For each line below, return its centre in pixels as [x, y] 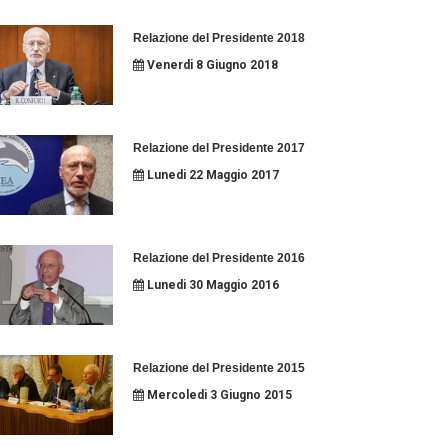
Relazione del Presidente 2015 [218, 368]
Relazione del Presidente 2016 [218, 258]
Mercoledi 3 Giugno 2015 [217, 395]
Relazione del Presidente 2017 [218, 148]
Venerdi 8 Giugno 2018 [210, 65]
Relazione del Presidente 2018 [218, 38]
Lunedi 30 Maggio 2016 [211, 285]
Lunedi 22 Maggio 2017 [211, 175]
